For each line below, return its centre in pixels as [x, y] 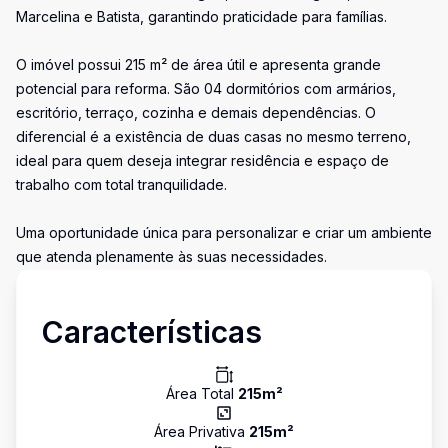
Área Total [201, 393]
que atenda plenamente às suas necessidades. [171, 256]
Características [151, 332]
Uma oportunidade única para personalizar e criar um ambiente [224, 232]
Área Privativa [201, 431]
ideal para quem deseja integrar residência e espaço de [202, 160]
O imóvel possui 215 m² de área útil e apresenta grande [198, 64]
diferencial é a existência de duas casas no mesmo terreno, [213, 136]
